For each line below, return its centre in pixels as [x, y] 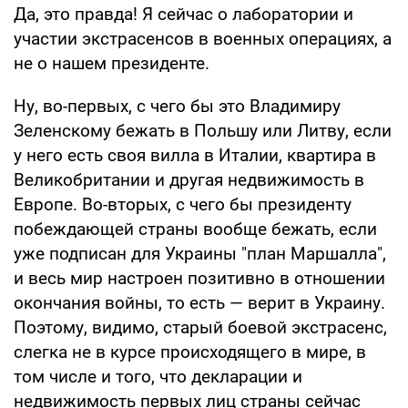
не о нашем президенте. [112, 64]
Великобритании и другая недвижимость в [189, 180]
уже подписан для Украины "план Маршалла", [200, 254]
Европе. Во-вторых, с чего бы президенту [183, 205]
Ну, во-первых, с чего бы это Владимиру [177, 107]
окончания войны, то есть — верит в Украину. [199, 303]
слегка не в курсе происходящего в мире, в [190, 352]
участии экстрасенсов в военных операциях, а [203, 39]
